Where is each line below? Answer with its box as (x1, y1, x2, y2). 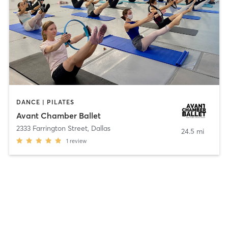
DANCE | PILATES (16, 98, 74, 106)
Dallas (91, 123, 110, 133)
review (69, 137, 87, 145)
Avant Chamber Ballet (16, 110, 101, 121)
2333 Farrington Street (16, 123, 88, 133)
